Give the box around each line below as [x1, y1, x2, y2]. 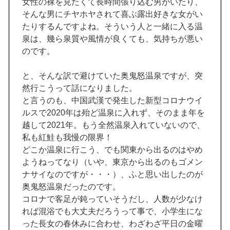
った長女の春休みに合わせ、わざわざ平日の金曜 [22, 219, 203, 228]
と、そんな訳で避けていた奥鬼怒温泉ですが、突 [22, 71, 203, 81]
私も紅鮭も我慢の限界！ [22, 133, 112, 142]
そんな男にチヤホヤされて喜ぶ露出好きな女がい [22, 10, 203, 19]
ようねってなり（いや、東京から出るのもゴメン [22, 158, 203, 167]
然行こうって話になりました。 [22, 84, 137, 93]
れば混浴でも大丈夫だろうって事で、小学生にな [22, 207, 203, 216]
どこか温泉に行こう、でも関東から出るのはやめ [22, 145, 203, 155]
